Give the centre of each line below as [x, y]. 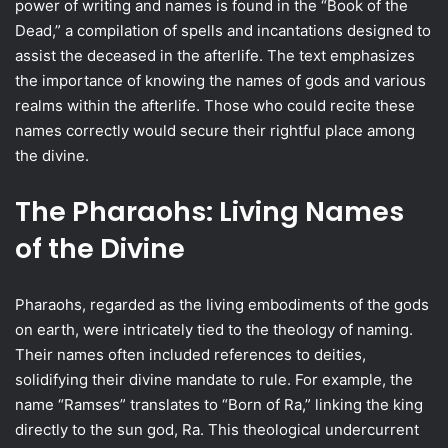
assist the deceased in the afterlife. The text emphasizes [215, 55]
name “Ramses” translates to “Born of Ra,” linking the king [219, 404]
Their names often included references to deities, [190, 354]
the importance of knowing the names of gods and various [220, 80]
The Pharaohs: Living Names [209, 211]
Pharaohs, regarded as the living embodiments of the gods [222, 304]
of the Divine [100, 248]
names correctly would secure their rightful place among [215, 130]
